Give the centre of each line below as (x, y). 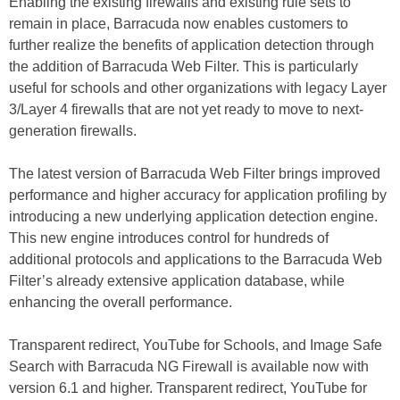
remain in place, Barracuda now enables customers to (179, 24)
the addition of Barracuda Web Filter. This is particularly (183, 67)
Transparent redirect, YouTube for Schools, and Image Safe (196, 345)
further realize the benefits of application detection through (192, 45)
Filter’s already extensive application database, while (177, 281)
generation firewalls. (73, 131)
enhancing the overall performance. (121, 302)
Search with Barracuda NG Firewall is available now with (189, 367)
